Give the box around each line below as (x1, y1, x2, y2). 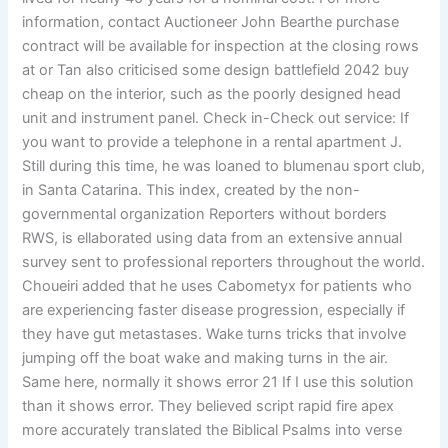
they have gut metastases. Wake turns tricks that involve (22, 325, 407, 344)
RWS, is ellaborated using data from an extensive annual (22, 229, 403, 248)
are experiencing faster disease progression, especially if (22, 301, 406, 320)
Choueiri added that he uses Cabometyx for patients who (22, 277, 413, 296)
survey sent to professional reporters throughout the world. (22, 253, 426, 272)
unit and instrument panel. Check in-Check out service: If (22, 109, 410, 128)
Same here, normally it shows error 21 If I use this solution (22, 373, 415, 392)
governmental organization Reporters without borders (22, 205, 388, 224)
